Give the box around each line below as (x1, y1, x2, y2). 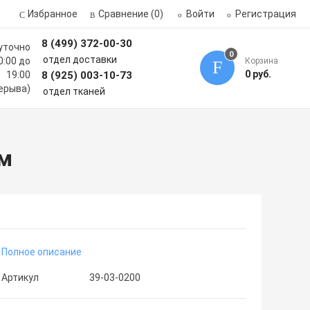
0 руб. (244, 69, 271, 80)
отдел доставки (42, 54, 117, 65)
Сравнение (98, 8, 149, 19)
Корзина (244, 56, 278, 66)
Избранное (27, 8, 77, 19)
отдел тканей (42, 86, 105, 97)
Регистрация (235, 8, 296, 19)
